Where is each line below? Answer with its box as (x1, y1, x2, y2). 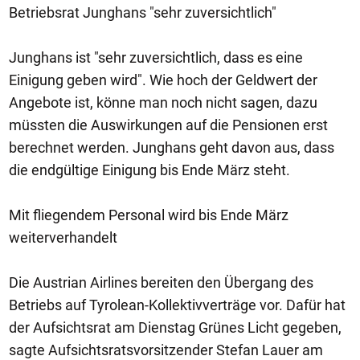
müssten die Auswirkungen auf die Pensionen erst (9, 117, 328, 133)
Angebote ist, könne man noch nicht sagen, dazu (9, 94, 317, 111)
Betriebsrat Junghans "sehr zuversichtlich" (9, 4, 276, 21)
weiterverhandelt (9, 229, 117, 246)
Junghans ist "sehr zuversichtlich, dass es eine (9, 49, 303, 66)
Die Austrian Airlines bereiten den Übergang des (9, 274, 313, 291)
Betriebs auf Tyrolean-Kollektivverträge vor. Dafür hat (9, 297, 346, 313)
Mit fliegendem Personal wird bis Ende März (9, 207, 288, 223)
